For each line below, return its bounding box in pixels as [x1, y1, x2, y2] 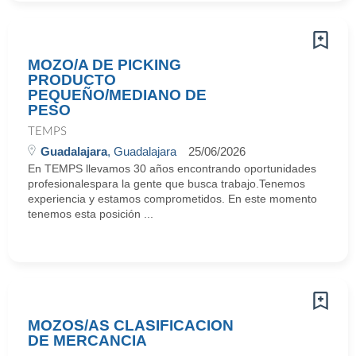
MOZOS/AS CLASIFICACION [28, 317, 234, 334]
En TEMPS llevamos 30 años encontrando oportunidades [28, 162, 316, 175]
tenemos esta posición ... [28, 207, 153, 220]
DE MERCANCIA [28, 332, 147, 349]
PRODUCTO [28, 72, 116, 88]
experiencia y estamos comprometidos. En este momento [28, 192, 317, 205]
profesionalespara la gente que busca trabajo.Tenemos [28, 177, 305, 190]
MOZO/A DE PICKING [28, 56, 181, 73]
